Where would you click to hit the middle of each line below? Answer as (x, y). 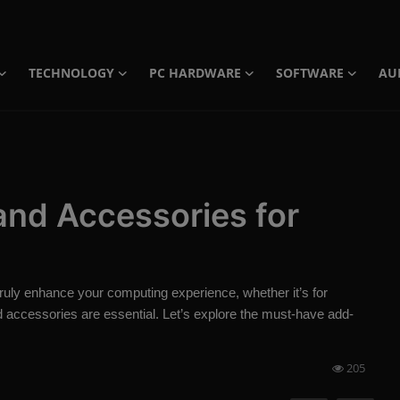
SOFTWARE (310, 73)
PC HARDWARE (196, 73)
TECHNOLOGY (72, 73)
